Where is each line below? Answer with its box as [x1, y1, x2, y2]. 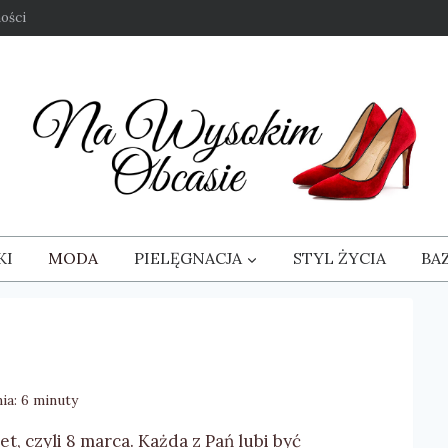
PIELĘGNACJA [133, 248, 242, 269]
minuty [33, 390, 79, 409]
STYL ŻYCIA [292, 248, 386, 269]
